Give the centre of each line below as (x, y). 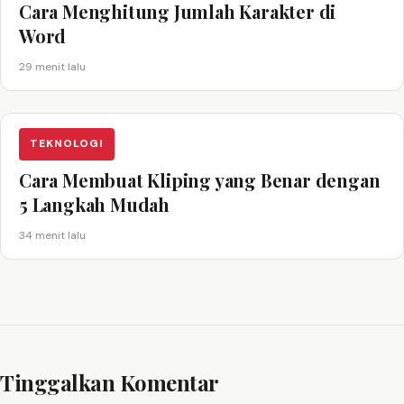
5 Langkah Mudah (95, 204)
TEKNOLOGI (67, 144)
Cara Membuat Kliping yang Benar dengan (200, 179)
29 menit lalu (52, 66)
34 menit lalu (52, 235)
